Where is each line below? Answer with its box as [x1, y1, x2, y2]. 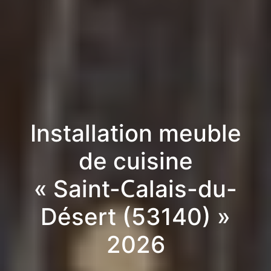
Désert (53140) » [41, 201, 230, 231]
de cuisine [78, 146, 193, 175]
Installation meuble [30, 118, 241, 148]
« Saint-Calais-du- [34, 174, 237, 203]
